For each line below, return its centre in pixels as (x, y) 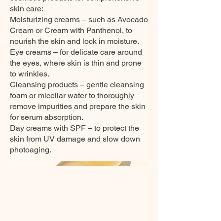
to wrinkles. (30, 74)
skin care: (27, 9)
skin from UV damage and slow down (75, 139)
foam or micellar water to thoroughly (72, 95)
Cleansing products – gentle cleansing (77, 85)
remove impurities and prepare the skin (78, 106)
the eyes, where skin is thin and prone (76, 63)
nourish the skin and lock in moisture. (74, 41)
